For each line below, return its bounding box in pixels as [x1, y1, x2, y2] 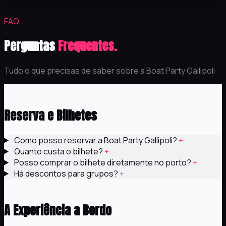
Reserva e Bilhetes [4, 106, 97, 125]
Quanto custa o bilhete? [12, 145, 104, 157]
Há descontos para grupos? [12, 167, 120, 179]
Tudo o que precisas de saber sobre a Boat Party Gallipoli [4, 65, 215, 76]
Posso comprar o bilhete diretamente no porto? [12, 156, 193, 168]
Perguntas [4, 36, 58, 55]
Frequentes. [58, 36, 117, 55]
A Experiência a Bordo [4, 201, 111, 219]
